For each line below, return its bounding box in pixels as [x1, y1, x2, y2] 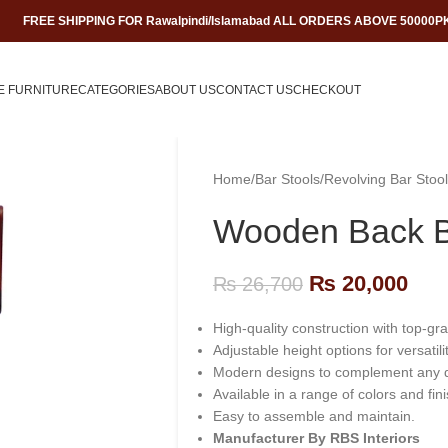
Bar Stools [254, 171, 320, 187]
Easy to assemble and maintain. [212, 408, 415, 424]
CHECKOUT [292, 82, 361, 97]
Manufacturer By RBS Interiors [212, 430, 420, 446]
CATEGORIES [77, 82, 155, 97]
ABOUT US [154, 82, 216, 97]
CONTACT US [215, 82, 293, 97]
